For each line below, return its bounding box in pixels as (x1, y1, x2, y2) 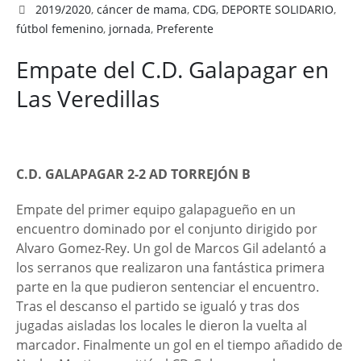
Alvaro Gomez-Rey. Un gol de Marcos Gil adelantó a (16, 239, 326, 257)
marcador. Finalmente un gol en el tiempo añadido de (16, 336, 342, 354)
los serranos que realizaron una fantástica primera (16, 259, 325, 276)
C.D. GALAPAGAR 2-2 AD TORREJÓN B (16, 165, 251, 183)
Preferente (156, 21, 214, 36)
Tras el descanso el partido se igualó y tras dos (16, 297, 300, 315)
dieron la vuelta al (199, 317, 307, 334)
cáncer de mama (97, 2, 188, 17)
